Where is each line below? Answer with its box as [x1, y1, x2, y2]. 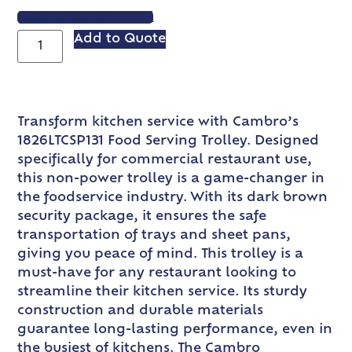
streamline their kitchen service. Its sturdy [17, 285, 308, 299]
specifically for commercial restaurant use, [17, 153, 313, 167]
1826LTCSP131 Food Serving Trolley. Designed [17, 134, 320, 148]
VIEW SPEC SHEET [30, 10, 154, 24]
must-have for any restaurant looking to [17, 266, 297, 280]
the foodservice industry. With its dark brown [17, 191, 328, 204]
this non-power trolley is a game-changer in [17, 172, 325, 185]
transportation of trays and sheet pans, [17, 229, 291, 242]
